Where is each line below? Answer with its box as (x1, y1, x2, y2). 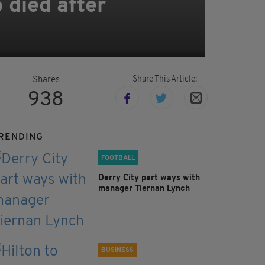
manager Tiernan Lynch (98, 185, 192, 194)
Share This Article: (132, 75, 197, 85)
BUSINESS (101, 247, 134, 254)
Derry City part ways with (98, 174, 200, 183)
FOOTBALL (101, 155, 135, 162)
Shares (32, 76, 60, 85)
